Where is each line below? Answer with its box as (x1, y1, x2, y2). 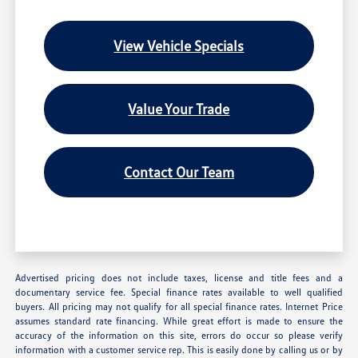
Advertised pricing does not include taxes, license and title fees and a (15, 272, 343, 284)
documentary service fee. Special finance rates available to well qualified (15, 286, 343, 299)
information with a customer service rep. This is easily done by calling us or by (15, 344, 343, 356)
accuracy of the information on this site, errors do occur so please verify (15, 329, 343, 342)
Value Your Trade (128, 100, 230, 118)
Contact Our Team (123, 163, 234, 181)
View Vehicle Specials (113, 37, 245, 55)
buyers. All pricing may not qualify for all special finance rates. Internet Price (15, 300, 343, 313)
